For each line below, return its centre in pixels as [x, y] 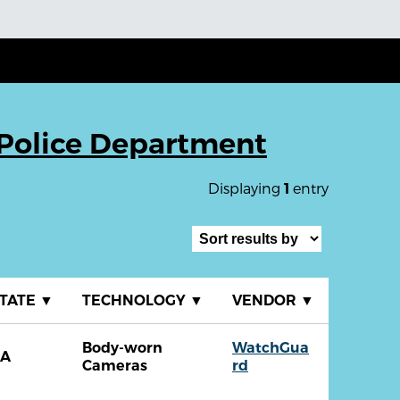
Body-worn [122, 348]
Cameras [115, 366]
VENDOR [266, 301]
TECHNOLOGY [136, 301]
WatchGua [271, 348]
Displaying [246, 188]
